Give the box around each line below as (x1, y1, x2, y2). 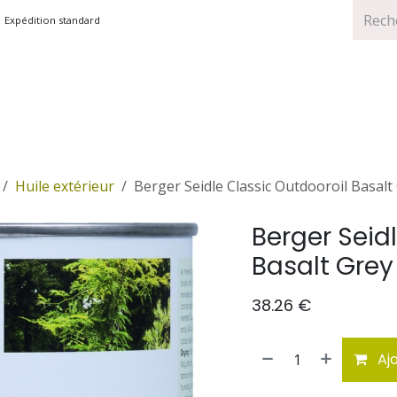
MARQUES (23, 90, 82, 105)
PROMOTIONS (95, 90, 177, 105)
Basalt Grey (252, 249, 393, 284)
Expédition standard (4, 13, 101, 27)
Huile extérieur (15, 176, 114, 196)
